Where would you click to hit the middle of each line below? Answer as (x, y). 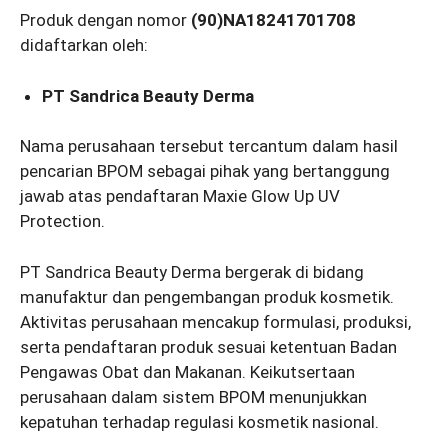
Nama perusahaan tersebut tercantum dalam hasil (209, 146)
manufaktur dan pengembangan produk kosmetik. (207, 296)
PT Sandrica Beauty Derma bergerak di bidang (192, 271)
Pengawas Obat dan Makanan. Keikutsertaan (187, 371)
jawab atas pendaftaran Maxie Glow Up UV (180, 196)
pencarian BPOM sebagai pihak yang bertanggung (205, 171)
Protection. (62, 221)
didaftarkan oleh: (84, 45)
